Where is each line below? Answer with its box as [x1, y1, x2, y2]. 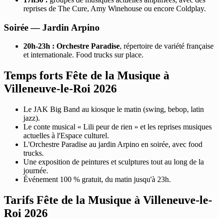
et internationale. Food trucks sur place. [23, 51, 144, 59]
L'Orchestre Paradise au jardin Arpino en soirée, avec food [23, 140, 202, 149]
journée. [23, 166, 48, 175]
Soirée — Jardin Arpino [4, 22, 100, 33]
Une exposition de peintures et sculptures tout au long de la [23, 158, 204, 166]
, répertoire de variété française [120, 42, 214, 51]
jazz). [23, 114, 40, 123]
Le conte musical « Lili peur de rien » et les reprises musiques [23, 123, 212, 131]
